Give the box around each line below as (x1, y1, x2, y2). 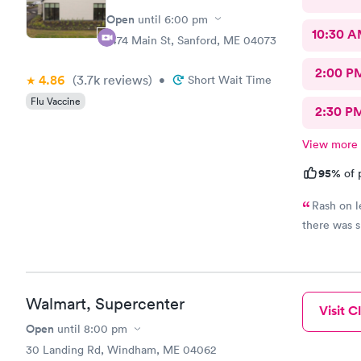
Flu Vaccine (31, 93, 81, 108)
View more (301, 136, 358, 151)
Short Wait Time (188, 72, 272, 87)
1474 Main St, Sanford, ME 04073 (106, 32, 276, 48)
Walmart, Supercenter (26, 294, 185, 313)
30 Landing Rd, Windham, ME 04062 (26, 342, 216, 357)
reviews (100, 71, 148, 88)
